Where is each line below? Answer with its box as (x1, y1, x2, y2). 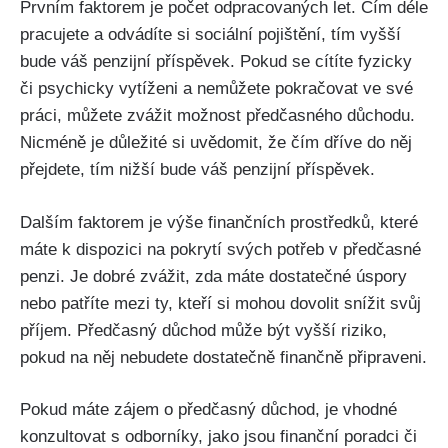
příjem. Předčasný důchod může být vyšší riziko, (20, 320, 387, 340)
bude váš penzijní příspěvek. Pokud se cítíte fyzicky (20, 52, 412, 72)
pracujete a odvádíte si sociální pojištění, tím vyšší (20, 25, 401, 45)
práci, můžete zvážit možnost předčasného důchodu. (20, 106, 415, 126)
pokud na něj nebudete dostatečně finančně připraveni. (20, 347, 427, 367)
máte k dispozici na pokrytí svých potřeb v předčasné (20, 239, 421, 259)
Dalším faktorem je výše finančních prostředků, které (20, 212, 418, 232)
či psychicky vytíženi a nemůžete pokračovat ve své (20, 79, 413, 99)
